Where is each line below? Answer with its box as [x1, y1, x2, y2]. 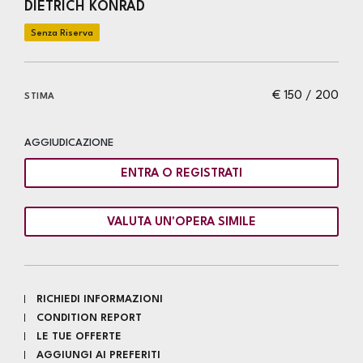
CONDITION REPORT [36, 313, 142, 323]
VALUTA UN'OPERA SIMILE [107, 216, 256, 228]
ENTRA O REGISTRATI [121, 167, 242, 180]
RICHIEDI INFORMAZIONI [36, 294, 163, 305]
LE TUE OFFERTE [36, 331, 122, 342]
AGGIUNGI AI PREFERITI [36, 350, 160, 361]
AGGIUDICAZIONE [24, 138, 113, 148]
